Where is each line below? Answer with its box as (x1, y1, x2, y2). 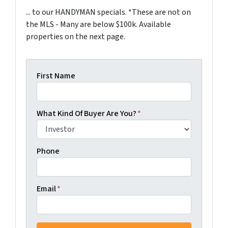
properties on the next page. (26, 31, 125, 42)
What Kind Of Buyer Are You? (37, 107, 136, 119)
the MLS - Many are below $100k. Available (26, 18, 171, 30)
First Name (37, 70, 75, 81)
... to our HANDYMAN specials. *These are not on (26, 6, 191, 18)
